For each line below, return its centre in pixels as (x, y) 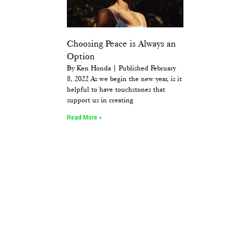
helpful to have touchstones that (116, 89)
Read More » (84, 117)
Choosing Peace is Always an (121, 43)
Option (81, 56)
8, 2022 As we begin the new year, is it (124, 78)
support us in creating (100, 100)
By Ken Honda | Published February (121, 68)
